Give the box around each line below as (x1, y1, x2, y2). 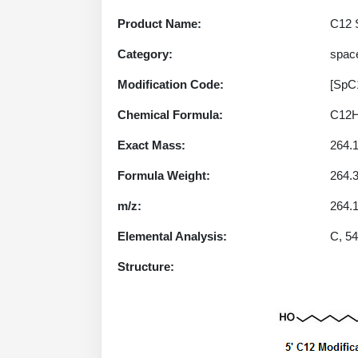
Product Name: (117, 17, 201, 30)
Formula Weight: (117, 169, 210, 182)
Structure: (117, 260, 174, 273)
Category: (117, 47, 173, 61)
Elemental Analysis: (117, 229, 227, 243)
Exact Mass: (117, 138, 185, 152)
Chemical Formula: (117, 108, 223, 121)
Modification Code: (117, 78, 224, 91)
